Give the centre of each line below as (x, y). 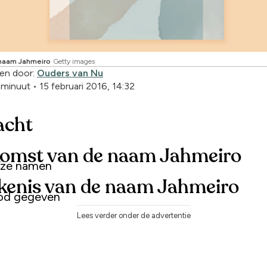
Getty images (74, 61)
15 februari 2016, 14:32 (87, 86)
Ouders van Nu (70, 73)
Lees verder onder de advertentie (133, 215)
